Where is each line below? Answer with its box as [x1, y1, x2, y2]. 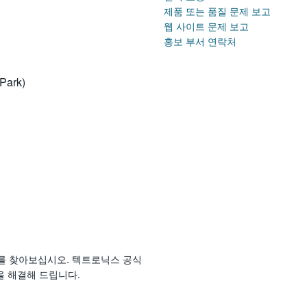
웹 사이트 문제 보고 [164, 19, 249, 34]
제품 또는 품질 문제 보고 [164, 4, 271, 19]
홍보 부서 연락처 [164, 34, 236, 49]
